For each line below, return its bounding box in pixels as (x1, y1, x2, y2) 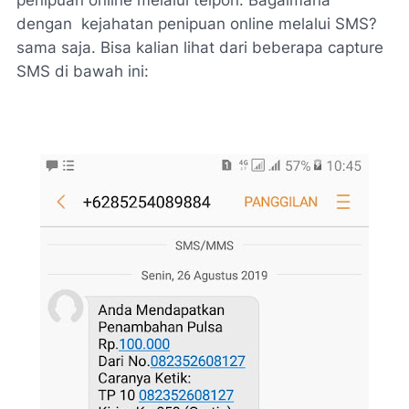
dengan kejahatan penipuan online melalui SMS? (16, 14, 377, 33)
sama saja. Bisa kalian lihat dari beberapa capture (16, 37, 383, 57)
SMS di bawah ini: (16, 61, 149, 80)
